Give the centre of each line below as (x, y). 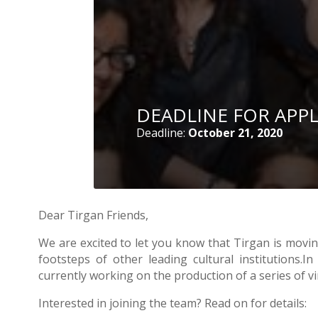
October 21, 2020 (235, 132)
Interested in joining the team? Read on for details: (172, 303)
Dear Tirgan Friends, (93, 215)
